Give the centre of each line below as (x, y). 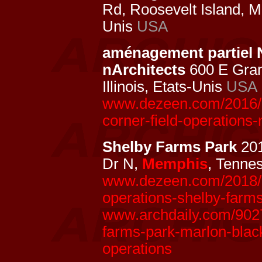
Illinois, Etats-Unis (164, 87)
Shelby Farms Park (170, 147)
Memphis (175, 164)
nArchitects (144, 70)
